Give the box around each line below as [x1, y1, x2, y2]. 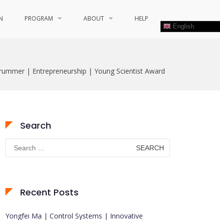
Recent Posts [20, 186, 79, 198]
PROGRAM [25, 14, 53, 23]
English [171, 22, 194, 30]
